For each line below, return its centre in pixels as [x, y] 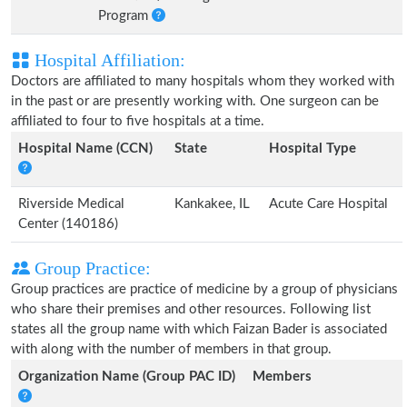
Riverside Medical [71, 204]
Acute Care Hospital [328, 204]
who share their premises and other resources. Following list [191, 309]
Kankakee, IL [212, 204]
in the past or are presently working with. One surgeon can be [195, 101]
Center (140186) [68, 224]
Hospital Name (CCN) [85, 149]
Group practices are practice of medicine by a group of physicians [204, 289]
